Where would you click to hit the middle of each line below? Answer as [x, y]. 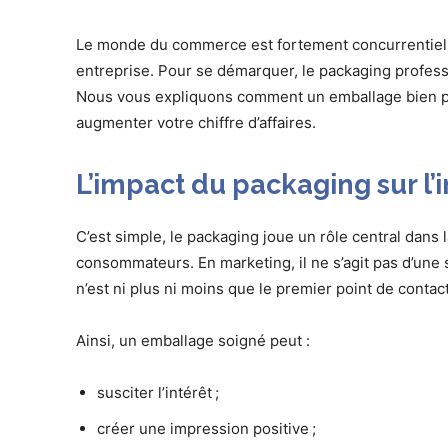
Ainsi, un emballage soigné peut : [193, 341]
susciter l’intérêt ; [158, 393]
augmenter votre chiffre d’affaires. [196, 123]
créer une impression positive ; [206, 429]
